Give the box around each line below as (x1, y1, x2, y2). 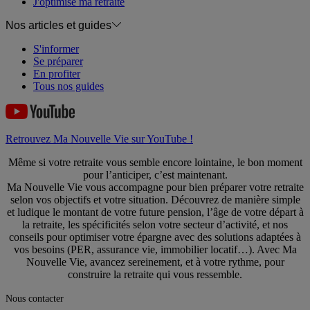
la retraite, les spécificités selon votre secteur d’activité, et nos (22, 219, 288, 231)
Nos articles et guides (6, 19, 114, 32)
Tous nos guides (33, 80, 104, 93)
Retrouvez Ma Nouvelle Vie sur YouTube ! (6, 133, 193, 145)
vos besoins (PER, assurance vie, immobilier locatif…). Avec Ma (13, 244, 297, 256)
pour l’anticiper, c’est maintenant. (82, 169, 228, 181)
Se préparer (33, 55, 83, 68)
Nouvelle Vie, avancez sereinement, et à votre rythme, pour (26, 256, 284, 268)
